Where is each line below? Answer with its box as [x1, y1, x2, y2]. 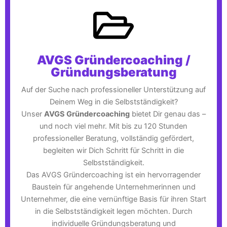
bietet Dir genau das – [130, 109, 206, 119]
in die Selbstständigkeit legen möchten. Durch [34, 207, 193, 216]
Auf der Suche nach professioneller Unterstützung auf [21, 85, 206, 95]
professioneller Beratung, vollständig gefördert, [33, 134, 194, 143]
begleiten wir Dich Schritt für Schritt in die [43, 146, 184, 156]
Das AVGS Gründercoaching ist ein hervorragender [26, 170, 201, 180]
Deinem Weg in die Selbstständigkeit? [49, 97, 178, 107]
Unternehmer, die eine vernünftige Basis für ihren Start [21, 195, 206, 204]
